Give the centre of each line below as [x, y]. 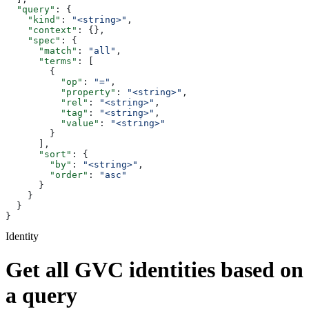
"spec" [33, 40]
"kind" [33, 19]
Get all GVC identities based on [154, 270]
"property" [61, 92]
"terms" [41, 61]
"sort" [39, 154]
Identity [22, 236]
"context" [41, 30]
